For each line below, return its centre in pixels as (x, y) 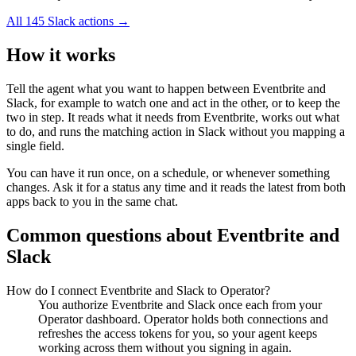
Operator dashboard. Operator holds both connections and (183, 319)
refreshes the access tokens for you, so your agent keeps (178, 333)
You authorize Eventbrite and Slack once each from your (180, 304)
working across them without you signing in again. (165, 347)
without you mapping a (285, 132)
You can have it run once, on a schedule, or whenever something (168, 173)
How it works (61, 55)
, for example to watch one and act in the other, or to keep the (187, 103)
